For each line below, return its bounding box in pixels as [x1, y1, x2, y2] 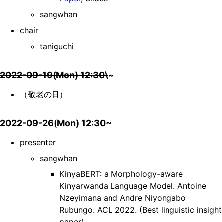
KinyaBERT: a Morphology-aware [59, 169, 183, 179]
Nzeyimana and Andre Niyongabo [59, 193, 186, 203]
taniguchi [40, 41, 74, 52]
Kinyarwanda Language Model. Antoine [59, 181, 206, 191]
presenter [20, 137, 55, 148]
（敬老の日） [20, 89, 67, 100]
